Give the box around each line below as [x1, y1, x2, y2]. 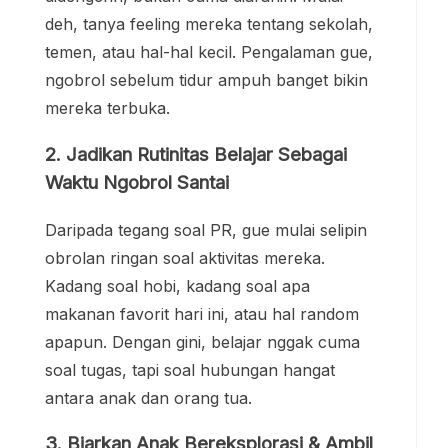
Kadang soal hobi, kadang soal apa [45, 275, 310, 296]
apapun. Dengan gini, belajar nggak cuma [45, 331, 360, 352]
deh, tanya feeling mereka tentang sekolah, [45, 14, 373, 35]
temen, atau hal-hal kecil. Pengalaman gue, [45, 42, 373, 63]
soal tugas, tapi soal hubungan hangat [45, 359, 335, 380]
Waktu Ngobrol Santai [45, 170, 229, 194]
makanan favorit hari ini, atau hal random [45, 303, 359, 324]
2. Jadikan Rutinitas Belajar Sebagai [45, 142, 347, 166]
